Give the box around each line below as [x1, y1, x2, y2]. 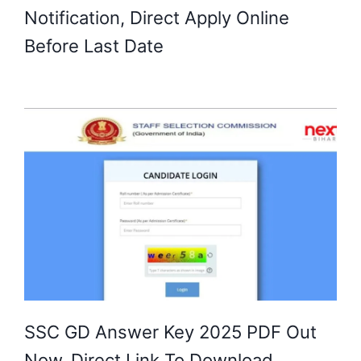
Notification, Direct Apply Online [24, 6, 290, 28]
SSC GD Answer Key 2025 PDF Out [24, 321, 317, 342]
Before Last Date [24, 35, 164, 56]
